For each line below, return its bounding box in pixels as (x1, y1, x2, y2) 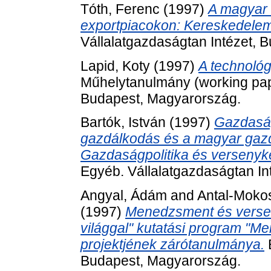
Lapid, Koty (80, 57, 150, 74)
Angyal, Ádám (80, 188, 167, 204)
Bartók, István (80, 114, 166, 131)
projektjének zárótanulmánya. (80, 237, 264, 253)
